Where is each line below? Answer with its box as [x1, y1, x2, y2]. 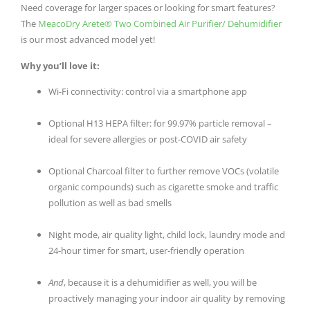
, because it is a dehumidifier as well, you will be [64, 276, 257, 289]
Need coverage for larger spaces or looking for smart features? [21, 1, 275, 15]
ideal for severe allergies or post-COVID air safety [48, 133, 247, 146]
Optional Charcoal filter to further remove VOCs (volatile [48, 165, 279, 178]
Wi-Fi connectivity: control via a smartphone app [48, 85, 247, 98]
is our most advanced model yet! [21, 33, 155, 46]
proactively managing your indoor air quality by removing [48, 292, 285, 305]
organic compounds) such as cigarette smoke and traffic [48, 181, 278, 194]
